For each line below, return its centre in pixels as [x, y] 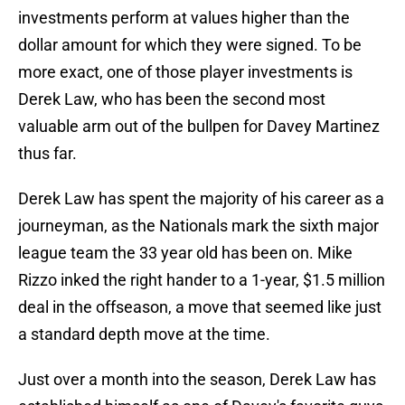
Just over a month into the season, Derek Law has [197, 380]
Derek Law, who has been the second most [172, 99]
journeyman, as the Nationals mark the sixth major [198, 226]
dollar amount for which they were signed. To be [190, 45]
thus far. [47, 154]
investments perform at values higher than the [184, 18]
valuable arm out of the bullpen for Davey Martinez [199, 127]
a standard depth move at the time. [144, 334]
